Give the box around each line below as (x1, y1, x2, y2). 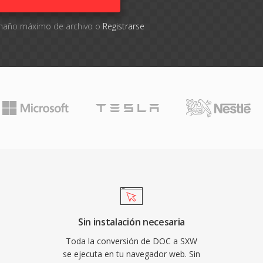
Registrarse (103, 21, 144, 32)
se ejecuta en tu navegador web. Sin (63, 248, 200, 259)
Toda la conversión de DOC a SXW (66, 235, 197, 247)
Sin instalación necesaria (78, 215, 185, 228)
